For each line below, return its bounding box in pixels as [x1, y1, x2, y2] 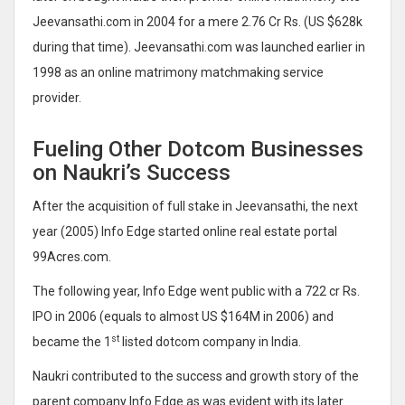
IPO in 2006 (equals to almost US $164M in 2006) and [33, 308, 334, 324]
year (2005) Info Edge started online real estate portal [33, 223, 337, 239]
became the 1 [33, 334, 111, 349]
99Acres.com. [33, 249, 111, 264]
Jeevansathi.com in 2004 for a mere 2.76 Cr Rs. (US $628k [33, 14, 363, 29]
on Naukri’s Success [33, 159, 231, 185]
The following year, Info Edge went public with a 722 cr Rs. [33, 283, 360, 298]
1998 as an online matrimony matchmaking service [33, 64, 324, 80]
